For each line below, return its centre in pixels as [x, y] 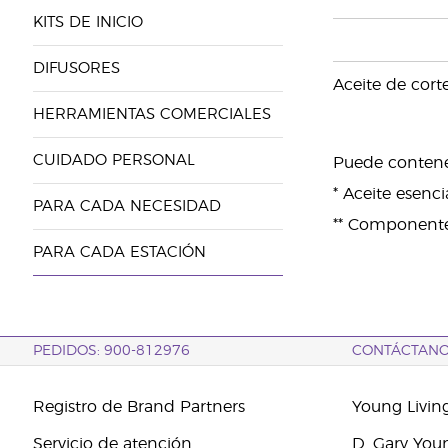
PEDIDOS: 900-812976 [111, 351]
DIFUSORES [76, 68]
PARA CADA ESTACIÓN [119, 252]
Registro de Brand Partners [138, 407]
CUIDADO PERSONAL [113, 160]
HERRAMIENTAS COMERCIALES [151, 114]
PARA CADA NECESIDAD [126, 206]
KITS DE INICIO [87, 22]
